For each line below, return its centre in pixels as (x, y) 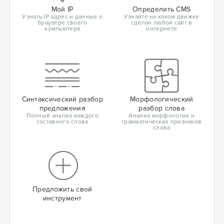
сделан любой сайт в (161, 23)
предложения (62, 108)
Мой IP (62, 9)
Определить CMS (162, 9)
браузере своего (62, 23)
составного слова (62, 122)
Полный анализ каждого (62, 116)
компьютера (62, 29)
